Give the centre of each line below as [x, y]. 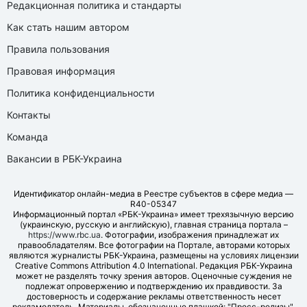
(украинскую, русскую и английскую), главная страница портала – [153, 224]
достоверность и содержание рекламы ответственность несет [153, 296]
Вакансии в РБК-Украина [64, 158]
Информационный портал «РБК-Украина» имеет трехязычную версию [153, 214]
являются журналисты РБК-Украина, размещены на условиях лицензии [153, 255]
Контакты [29, 114]
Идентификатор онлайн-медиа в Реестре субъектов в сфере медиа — [153, 193]
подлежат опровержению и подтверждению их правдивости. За [153, 286]
